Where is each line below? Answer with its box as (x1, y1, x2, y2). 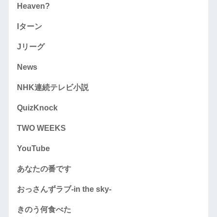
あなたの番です (16, 164, 71, 173)
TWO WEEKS (16, 124, 66, 132)
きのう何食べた (16, 205, 71, 214)
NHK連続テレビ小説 (16, 83, 89, 92)
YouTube (16, 144, 50, 153)
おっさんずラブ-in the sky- (16, 185, 111, 193)
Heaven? (16, 1, 50, 10)
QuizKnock (16, 103, 58, 112)
